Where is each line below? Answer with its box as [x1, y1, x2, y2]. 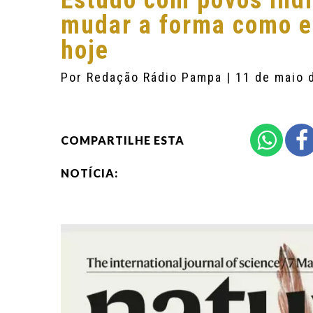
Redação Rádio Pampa [87, 70, 226, 85]
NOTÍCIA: [61, 166, 118, 180]
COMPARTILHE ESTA [61, 133, 184, 147]
